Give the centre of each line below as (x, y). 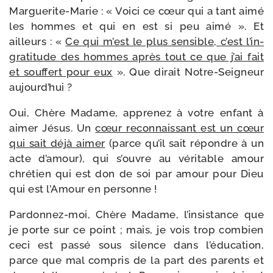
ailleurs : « (37, 41)
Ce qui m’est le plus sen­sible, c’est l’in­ (165, 41)
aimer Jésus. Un (52, 128)
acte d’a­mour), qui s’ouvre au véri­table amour (136, 158)
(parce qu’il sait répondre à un (185, 143)
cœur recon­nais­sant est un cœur (180, 128)
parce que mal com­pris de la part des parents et (136, 260)
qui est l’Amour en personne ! (83, 189)
